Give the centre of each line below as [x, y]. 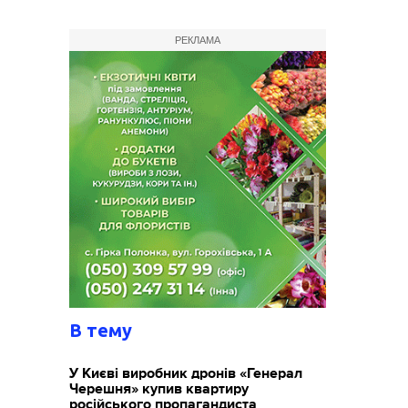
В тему [101, 331]
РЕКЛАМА [198, 41]
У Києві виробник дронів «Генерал [186, 374]
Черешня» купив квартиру [159, 389]
